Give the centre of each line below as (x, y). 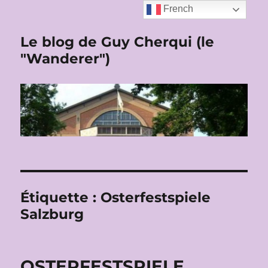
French (177, 9)
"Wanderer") (66, 59)
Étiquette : (61, 198)
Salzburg (52, 214)
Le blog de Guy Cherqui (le (118, 42)
